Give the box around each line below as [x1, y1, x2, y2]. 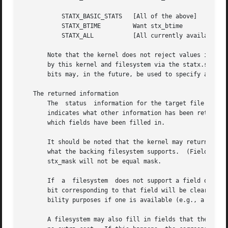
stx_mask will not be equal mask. [22, 158, 162, 165]
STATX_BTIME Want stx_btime [22, 22, 51, 30]
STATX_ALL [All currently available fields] [22, 32, 51, 40]
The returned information [22, 90, 119, 98]
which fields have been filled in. [22, 119, 165, 127]
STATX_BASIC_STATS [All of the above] [22, 13, 51, 20]
